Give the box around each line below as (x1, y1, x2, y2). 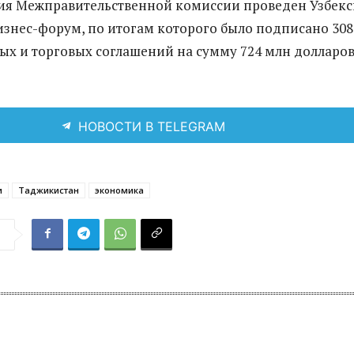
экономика (95, 183, 144, 196)
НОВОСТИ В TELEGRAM (77, 118, 225, 134)
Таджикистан (18, 183, 79, 196)
